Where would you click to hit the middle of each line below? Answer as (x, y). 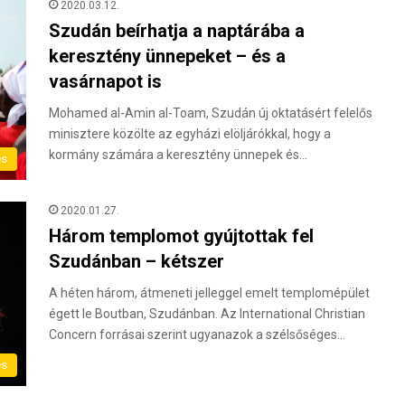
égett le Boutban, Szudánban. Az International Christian (207, 313)
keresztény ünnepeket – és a (167, 56)
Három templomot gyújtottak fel (181, 235)
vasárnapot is (105, 81)
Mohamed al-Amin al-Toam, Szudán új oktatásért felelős (211, 113)
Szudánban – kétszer (137, 261)
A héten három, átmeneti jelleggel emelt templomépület (209, 292)
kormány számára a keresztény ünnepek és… (178, 154)
